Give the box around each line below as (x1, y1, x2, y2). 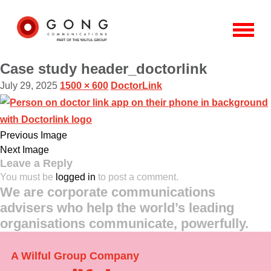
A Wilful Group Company (10, 250, 139, 262)
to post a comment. (96, 172, 178, 182)
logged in (56, 172, 96, 182)
